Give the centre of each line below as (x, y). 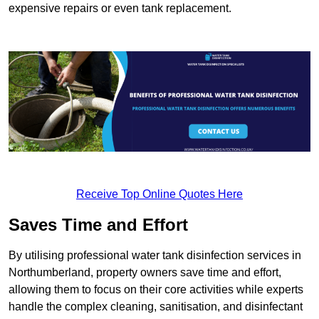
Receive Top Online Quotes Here (159, 194)
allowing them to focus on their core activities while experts (156, 290)
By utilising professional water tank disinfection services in (155, 256)
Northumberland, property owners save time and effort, (145, 273)
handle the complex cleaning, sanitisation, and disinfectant (156, 307)
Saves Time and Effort (98, 225)
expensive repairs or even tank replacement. (120, 8)
